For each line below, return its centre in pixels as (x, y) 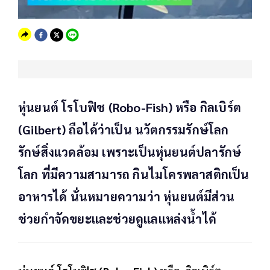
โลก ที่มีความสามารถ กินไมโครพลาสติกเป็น (134, 174)
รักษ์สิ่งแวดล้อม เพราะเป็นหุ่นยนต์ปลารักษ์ (130, 152)
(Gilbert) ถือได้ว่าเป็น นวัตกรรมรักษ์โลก (124, 130)
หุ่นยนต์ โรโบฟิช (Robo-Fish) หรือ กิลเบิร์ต (130, 108)
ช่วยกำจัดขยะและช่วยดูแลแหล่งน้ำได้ (118, 219)
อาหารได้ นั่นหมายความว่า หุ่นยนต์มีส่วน (127, 197)
